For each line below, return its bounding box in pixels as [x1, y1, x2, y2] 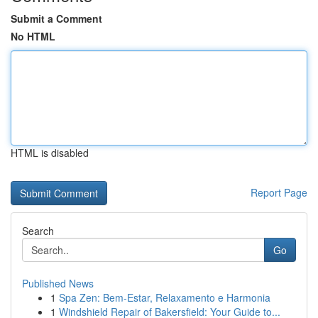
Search [22, 224, 54, 238]
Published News [22, 276, 94, 290]
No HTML [11, 29, 55, 43]
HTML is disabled [11, 146, 89, 160]
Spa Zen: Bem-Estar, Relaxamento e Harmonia [59, 290, 270, 305]
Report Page [251, 185, 307, 199]
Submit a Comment [11, 11, 102, 26]
